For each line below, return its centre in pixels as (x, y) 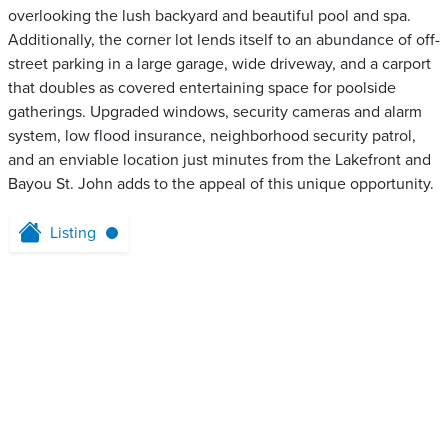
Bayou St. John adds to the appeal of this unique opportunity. (221, 184)
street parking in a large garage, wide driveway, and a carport (219, 64)
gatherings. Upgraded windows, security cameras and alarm (215, 112)
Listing (73, 233)
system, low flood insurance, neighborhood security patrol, (212, 136)
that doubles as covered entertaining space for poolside (202, 88)
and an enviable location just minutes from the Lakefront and (219, 160)
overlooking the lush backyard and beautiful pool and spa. (209, 16)
